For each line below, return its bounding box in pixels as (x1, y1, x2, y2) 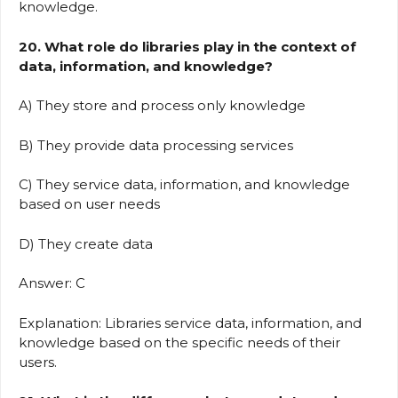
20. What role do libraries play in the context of (19, 37, 356, 55)
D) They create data (19, 235, 160, 252)
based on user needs (19, 195, 167, 213)
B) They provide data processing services (19, 136, 300, 154)
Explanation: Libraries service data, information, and (19, 314, 362, 331)
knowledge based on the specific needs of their (19, 333, 340, 351)
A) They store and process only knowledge (19, 97, 313, 115)
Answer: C (19, 275, 92, 292)
